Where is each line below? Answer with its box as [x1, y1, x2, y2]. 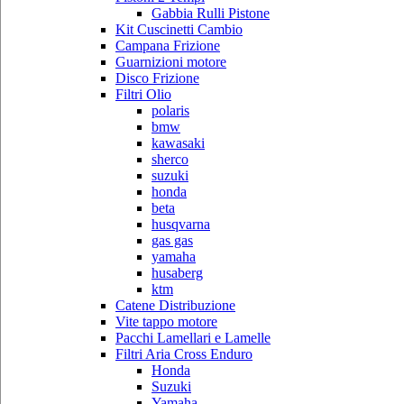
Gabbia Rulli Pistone [151, 5, 270, 21]
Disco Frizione [115, 69, 199, 86]
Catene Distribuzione [115, 297, 235, 313]
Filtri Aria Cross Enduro [115, 345, 252, 362]
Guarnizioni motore [115, 53, 226, 69]
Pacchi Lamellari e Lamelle [115, 329, 271, 345]
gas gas [151, 232, 193, 248]
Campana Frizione [115, 37, 220, 53]
